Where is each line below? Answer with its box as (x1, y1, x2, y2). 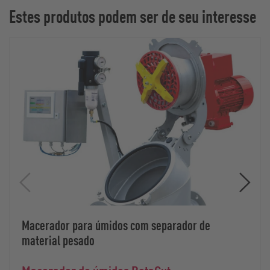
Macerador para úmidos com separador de (22, 216, 210, 233)
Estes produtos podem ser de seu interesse (9, 5, 256, 28)
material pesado (22, 231, 95, 248)
